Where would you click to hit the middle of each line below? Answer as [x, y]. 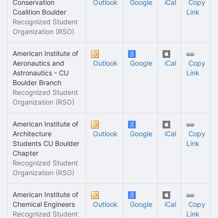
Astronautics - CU [41, 73]
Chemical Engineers [44, 204]
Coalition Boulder [39, 12]
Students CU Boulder [46, 143]
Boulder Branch [37, 82]
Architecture [32, 134]
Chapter [26, 153]
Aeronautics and [38, 63]
